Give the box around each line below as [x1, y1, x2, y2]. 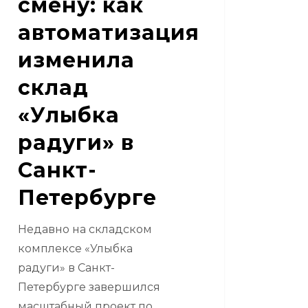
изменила [17, 47, 135, 73]
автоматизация [17, 19, 199, 45]
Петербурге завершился [17, 280, 160, 294]
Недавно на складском [17, 222, 152, 236]
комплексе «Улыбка [17, 241, 133, 255]
